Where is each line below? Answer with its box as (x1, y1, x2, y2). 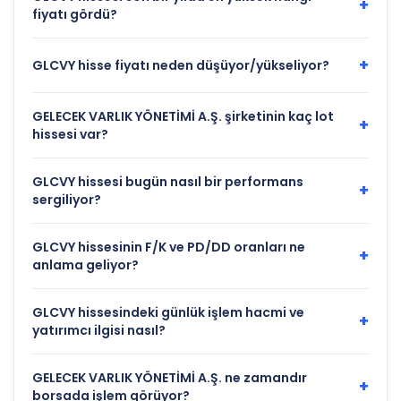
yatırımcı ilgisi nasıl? (32, 321, 166, 340)
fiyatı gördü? (32, 5, 117, 24)
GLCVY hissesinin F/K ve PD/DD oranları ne (32, 238, 305, 257)
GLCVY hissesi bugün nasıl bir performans (32, 173, 303, 192)
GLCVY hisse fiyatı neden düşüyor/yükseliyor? (32, 56, 329, 75)
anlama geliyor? (32, 256, 139, 275)
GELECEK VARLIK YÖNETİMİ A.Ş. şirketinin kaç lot (32, 107, 334, 126)
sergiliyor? (32, 191, 101, 209)
